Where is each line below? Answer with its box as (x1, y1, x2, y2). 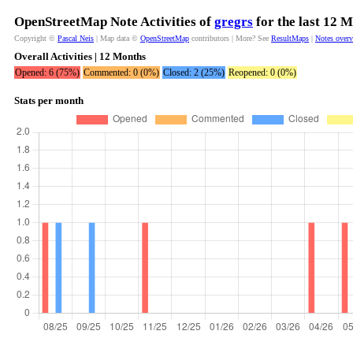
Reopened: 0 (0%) (229, 67, 296, 78)
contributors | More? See (189, 34, 271, 43)
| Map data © (94, 34, 140, 43)
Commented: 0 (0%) (84, 67, 159, 78)
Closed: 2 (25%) (163, 67, 225, 78)
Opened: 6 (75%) (15, 67, 80, 78)
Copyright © (14, 34, 58, 43)
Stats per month (14, 95, 84, 106)
